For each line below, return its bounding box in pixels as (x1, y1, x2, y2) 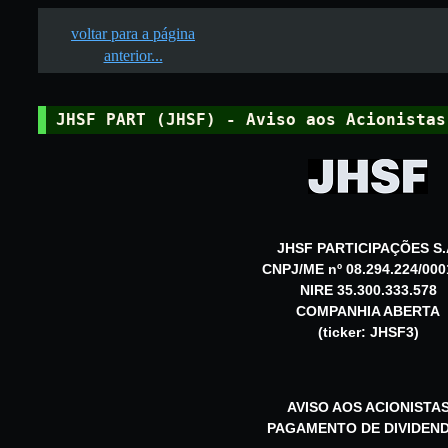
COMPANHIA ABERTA (296, 302, 440, 319)
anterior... (103, 47, 163, 64)
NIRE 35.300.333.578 (299, 281, 437, 298)
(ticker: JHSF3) (317, 323, 419, 340)
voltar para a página (71, 25, 195, 42)
